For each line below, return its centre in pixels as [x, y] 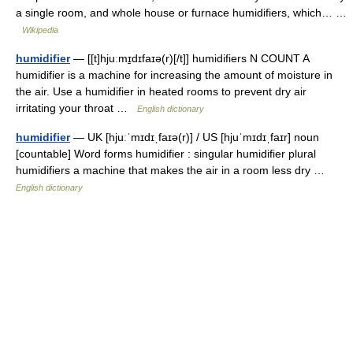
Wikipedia [40, 30]
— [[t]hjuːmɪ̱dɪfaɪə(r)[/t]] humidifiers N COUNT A [190, 58]
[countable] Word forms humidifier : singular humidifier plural [166, 154]
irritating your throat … [76, 108]
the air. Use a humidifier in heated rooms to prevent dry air [161, 91]
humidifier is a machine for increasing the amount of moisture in [174, 75]
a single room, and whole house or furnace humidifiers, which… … [181, 13]
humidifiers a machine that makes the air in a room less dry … [173, 170]
